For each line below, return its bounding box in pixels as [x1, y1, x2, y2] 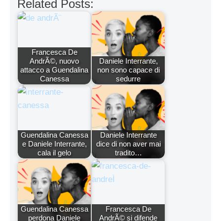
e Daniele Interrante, [22, 140, 87, 148]
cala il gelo [37, 148, 71, 157]
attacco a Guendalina [20, 66, 88, 74]
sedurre [116, 74, 141, 83]
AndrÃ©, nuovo [30, 57, 79, 66]
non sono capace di [97, 66, 160, 74]
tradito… [114, 148, 142, 157]
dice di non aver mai [96, 140, 161, 148]
